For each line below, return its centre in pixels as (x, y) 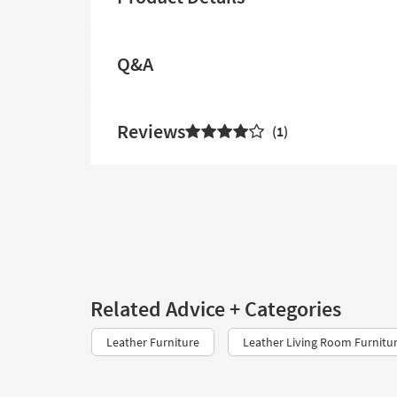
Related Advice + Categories (216, 309)
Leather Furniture (153, 342)
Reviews (151, 131)
